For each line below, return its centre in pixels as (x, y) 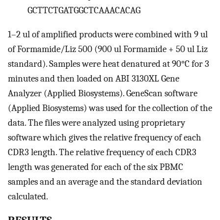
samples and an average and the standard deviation (105, 181)
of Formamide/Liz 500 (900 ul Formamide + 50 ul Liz (108, 49)
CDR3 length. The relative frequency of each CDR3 (102, 152)
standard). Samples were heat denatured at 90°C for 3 (109, 64)
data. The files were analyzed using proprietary (96, 123)
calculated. (28, 196)
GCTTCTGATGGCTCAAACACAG (84, 11)
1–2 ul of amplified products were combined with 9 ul (108, 34)
